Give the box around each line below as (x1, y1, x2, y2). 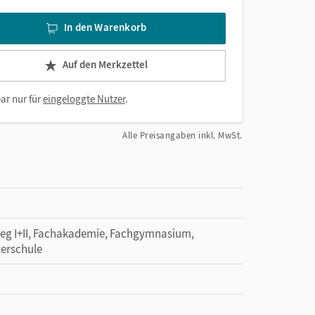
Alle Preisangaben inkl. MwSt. (122, 129, 243, 141)
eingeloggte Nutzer (43, 92, 125, 105)
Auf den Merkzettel (63, 58, 148, 72)
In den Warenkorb (64, 20, 147, 34)
